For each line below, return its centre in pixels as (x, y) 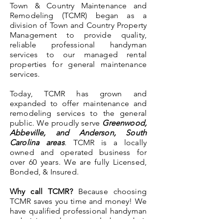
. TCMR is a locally (105, 142)
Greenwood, (124, 123)
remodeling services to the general (78, 113)
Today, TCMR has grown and (78, 93)
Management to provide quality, (78, 35)
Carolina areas (37, 142)
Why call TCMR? (41, 191)
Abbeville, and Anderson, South (78, 132)
